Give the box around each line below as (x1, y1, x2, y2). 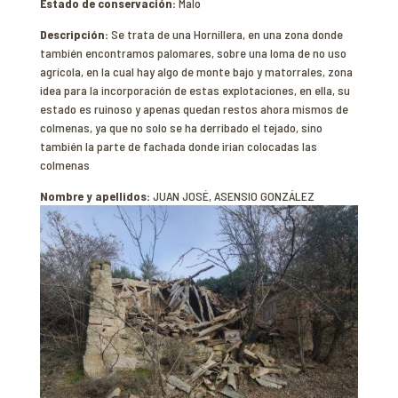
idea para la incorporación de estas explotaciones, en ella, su (39, 83, 350, 98)
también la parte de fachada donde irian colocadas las (39, 139, 317, 154)
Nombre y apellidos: (39, 188, 153, 203)
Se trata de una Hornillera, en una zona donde (110, 27, 343, 42)
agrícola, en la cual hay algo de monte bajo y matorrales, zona (39, 64, 353, 79)
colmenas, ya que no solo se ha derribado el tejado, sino (39, 120, 322, 135)
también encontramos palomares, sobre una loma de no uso (39, 45, 346, 60)
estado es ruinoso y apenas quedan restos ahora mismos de (39, 101, 348, 116)
